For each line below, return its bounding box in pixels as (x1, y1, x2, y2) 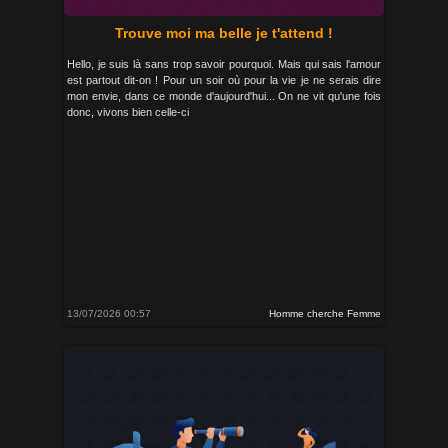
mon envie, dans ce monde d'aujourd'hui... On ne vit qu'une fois (67, 90, 381, 102)
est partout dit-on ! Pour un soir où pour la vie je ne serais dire (67, 74, 381, 86)
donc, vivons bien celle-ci (67, 106, 189, 118)
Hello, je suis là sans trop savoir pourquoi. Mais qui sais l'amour (67, 58, 381, 70)
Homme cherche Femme (269, 308, 381, 319)
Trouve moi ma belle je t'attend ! (115, 25, 333, 41)
